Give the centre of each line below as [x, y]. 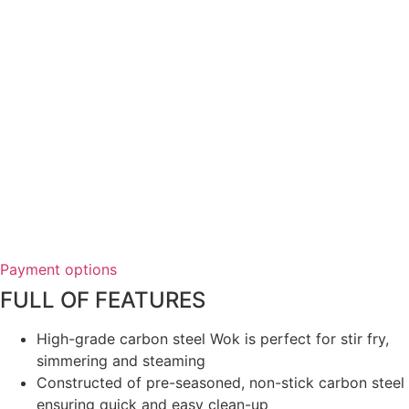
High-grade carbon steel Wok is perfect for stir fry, [213, 338]
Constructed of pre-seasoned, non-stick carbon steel [220, 382]
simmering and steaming [121, 360]
